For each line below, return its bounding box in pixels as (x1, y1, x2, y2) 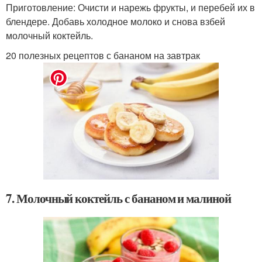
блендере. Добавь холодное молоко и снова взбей (6, 15, 225, 29)
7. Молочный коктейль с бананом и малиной (6, 189, 232, 208)
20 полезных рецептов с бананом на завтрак (6, 49, 200, 63)
